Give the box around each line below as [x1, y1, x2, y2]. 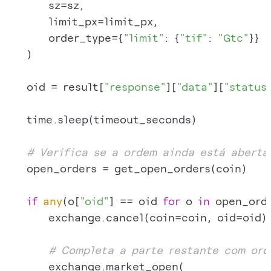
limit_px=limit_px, [5, 15, 158, 28]
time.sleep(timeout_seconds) [5, 113, 197, 126]
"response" [104, 80, 166, 93]
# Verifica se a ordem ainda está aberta [27, 145, 269, 158]
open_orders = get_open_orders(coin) [5, 162, 247, 175]
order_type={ [5, 31, 123, 44]
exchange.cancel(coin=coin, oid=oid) [5, 211, 267, 224]
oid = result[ [5, 80, 104, 93]
